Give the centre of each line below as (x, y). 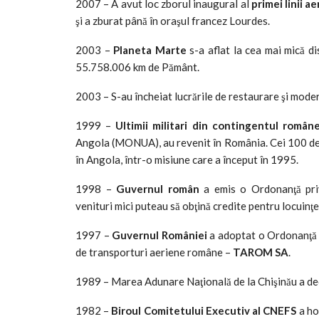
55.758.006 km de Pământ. (137, 67)
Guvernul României (159, 235)
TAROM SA (261, 252)
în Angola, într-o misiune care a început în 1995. (187, 159)
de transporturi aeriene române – (154, 252)
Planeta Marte (150, 49)
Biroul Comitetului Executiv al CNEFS (204, 310)
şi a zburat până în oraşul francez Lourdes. (173, 20)
